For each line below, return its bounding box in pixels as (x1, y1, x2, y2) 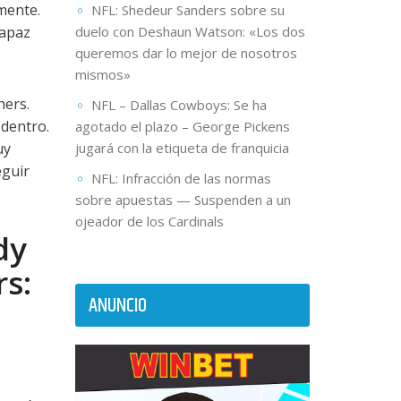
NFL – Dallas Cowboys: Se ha (90, 96, 267, 115)
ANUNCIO (88, 291, 147, 322)
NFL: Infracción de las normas (90, 169, 271, 188)
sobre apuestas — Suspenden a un (74, 191, 291, 209)
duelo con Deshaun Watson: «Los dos (74, 22, 305, 41)
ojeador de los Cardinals (74, 212, 224, 231)
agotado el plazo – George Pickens (74, 117, 290, 136)
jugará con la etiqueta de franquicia (74, 139, 289, 158)
